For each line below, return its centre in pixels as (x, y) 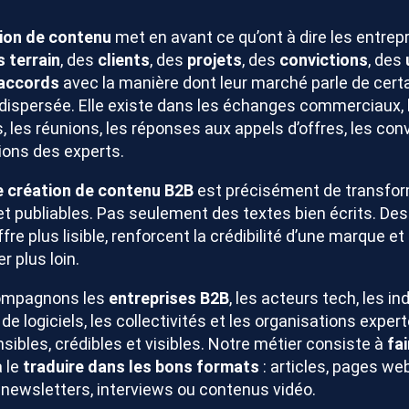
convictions (324, 60)
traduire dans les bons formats (141, 367)
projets (215, 60)
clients (124, 60)
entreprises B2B (169, 298)
